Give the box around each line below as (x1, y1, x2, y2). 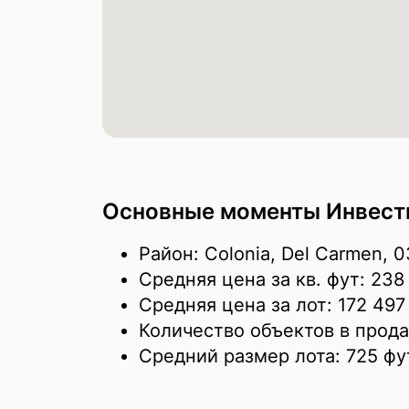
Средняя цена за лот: (139, 294, 338, 316)
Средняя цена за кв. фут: (139, 268, 371, 290)
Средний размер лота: (139, 345, 346, 367)
